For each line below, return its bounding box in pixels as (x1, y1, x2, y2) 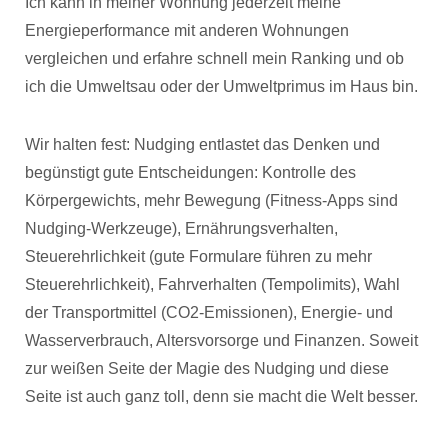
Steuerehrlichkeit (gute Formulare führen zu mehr (25, 248, 372, 265)
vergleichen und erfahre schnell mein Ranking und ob (25, 50, 404, 67)
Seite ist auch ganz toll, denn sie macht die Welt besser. (25, 388, 418, 405)
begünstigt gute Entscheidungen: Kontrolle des (25, 164, 356, 181)
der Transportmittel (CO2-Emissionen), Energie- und (25, 304, 393, 321)
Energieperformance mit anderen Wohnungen (25, 22, 349, 39)
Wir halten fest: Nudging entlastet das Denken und (25, 136, 380, 153)
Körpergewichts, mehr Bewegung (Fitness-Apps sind (25, 192, 398, 209)
